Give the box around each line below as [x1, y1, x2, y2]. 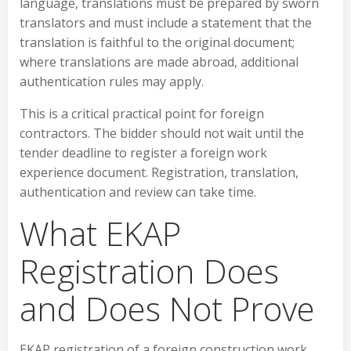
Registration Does [20, 248, 279, 293]
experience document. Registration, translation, [20, 164, 299, 181]
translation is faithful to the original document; [20, 34, 295, 51]
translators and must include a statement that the [20, 14, 312, 31]
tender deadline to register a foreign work [20, 144, 267, 161]
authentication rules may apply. [20, 73, 204, 90]
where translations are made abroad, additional [20, 53, 299, 71]
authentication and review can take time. [20, 183, 256, 201]
